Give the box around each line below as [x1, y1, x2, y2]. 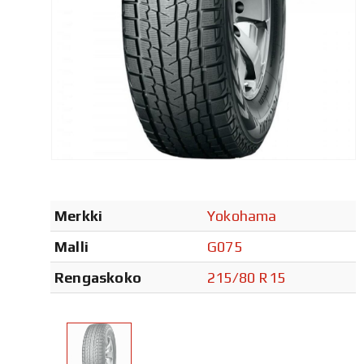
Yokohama [207, 206, 277, 224]
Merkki [54, 206, 103, 224]
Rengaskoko [54, 268, 141, 286]
